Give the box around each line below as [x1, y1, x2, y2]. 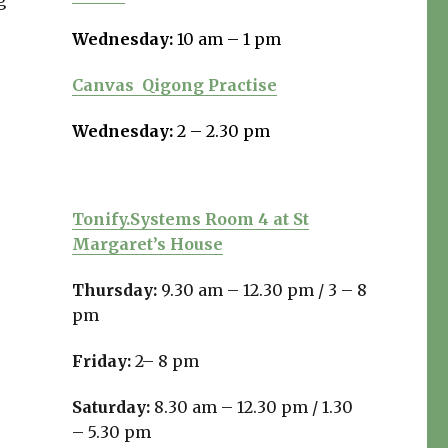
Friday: [71, 351, 135, 372]
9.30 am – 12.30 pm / [160, 280, 328, 301]
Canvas [71, 75, 142, 96]
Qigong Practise [141, 75, 277, 96]
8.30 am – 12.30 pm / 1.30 [153, 397, 353, 418]
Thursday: [71, 280, 161, 301]
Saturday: [71, 397, 154, 418]
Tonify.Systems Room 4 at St [71, 209, 309, 230]
